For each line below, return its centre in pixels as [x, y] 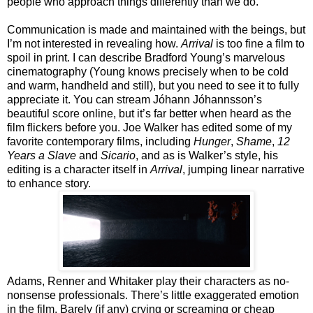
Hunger [212, 141]
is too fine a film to [259, 43]
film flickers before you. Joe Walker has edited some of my [150, 127]
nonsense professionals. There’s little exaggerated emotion [153, 295]
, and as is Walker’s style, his [207, 155]
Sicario [118, 155]
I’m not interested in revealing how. [94, 43]
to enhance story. [49, 183]
